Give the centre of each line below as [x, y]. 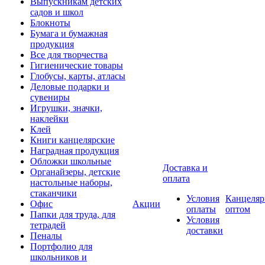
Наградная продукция [75, 150]
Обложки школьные [71, 161]
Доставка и [185, 167]
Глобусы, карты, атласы [78, 76]
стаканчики [54, 193]
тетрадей [48, 225]
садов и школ [57, 12]
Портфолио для [61, 246]
